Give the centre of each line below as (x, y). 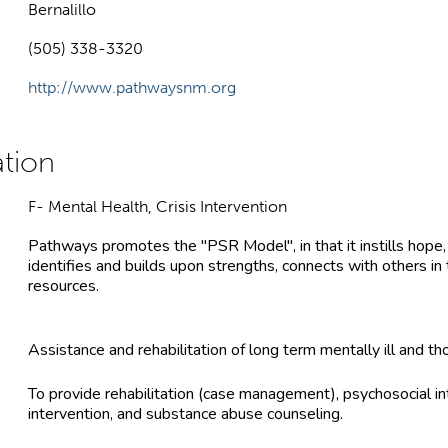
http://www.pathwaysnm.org (132, 87)
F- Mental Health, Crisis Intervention (157, 206)
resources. (63, 285)
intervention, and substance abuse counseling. (185, 413)
